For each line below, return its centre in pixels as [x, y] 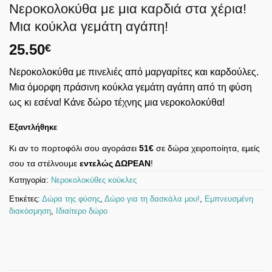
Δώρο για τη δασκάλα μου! [152, 199]
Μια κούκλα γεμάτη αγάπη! [89, 26]
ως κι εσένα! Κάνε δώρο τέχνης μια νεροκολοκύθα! [117, 102]
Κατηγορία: [30, 180]
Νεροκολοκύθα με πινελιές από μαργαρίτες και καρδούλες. [134, 72]
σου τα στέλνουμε [44, 163]
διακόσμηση [30, 211]
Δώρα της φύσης [71, 199]
